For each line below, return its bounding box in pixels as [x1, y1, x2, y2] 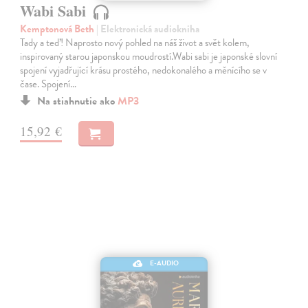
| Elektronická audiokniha [96, 21, 200, 36]
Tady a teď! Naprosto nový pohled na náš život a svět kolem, [20, 34, 250, 50]
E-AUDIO [149, 258, 179, 269]
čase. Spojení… [20, 76, 77, 91]
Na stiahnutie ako [37, 92, 118, 109]
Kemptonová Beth [20, 21, 97, 36]
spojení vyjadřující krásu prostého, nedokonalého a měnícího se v [20, 62, 267, 78]
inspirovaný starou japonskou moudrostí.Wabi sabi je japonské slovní [20, 48, 278, 64]
